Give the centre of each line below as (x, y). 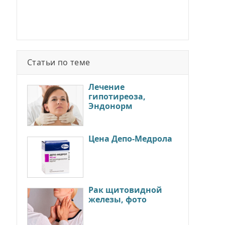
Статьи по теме (59, 62)
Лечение (106, 87)
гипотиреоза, (117, 96)
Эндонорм (110, 106)
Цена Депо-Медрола (130, 138)
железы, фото (118, 199)
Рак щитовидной (125, 190)
